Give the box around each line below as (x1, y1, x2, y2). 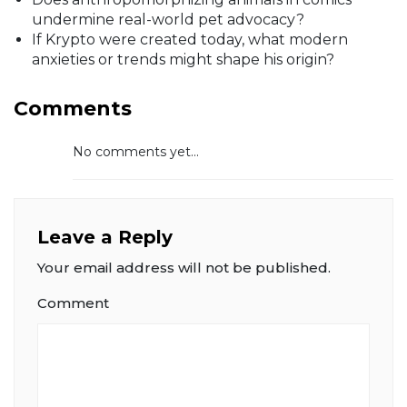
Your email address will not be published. (37, 259, 331, 277)
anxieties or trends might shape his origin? (32, 51, 334, 69)
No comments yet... (73, 144, 199, 161)
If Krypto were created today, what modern (32, 31, 348, 49)
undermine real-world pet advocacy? (32, 11, 304, 29)
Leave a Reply (37, 226, 173, 249)
